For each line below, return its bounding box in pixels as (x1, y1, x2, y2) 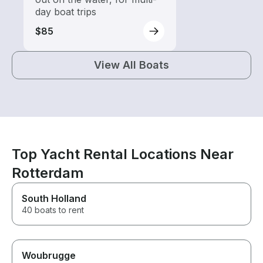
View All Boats (94, 59, 169, 72)
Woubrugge (22, 249, 76, 262)
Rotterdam (12, 164, 84, 182)
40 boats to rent (22, 205, 84, 215)
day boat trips (35, 6, 96, 18)
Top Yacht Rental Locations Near (12, 146, 234, 163)
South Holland (22, 193, 86, 205)
